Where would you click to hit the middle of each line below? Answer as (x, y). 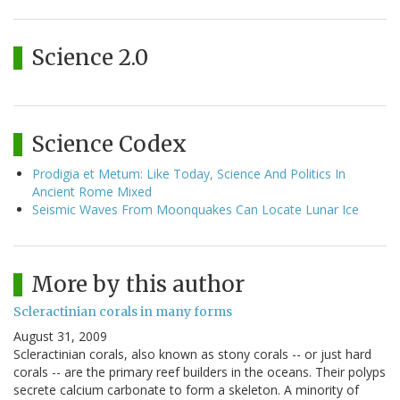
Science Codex (109, 145)
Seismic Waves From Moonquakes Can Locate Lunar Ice (196, 210)
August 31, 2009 (60, 337)
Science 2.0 (90, 58)
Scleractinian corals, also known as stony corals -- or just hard (192, 354)
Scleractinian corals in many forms (123, 312)
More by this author (138, 285)
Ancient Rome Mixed (92, 192)
